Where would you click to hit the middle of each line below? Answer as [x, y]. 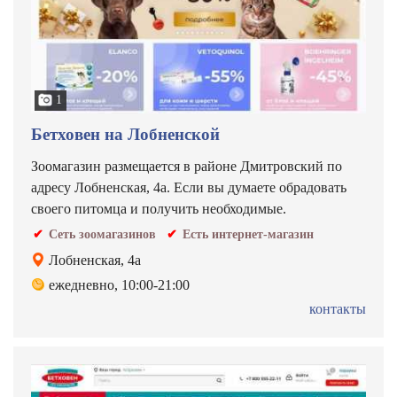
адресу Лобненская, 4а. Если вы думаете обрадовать [189, 187]
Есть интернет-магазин [248, 234]
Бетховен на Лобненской [125, 134]
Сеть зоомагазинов [102, 234]
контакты [338, 309]
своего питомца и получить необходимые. [159, 209]
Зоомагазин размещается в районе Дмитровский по [187, 166]
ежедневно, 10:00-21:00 [119, 285]
